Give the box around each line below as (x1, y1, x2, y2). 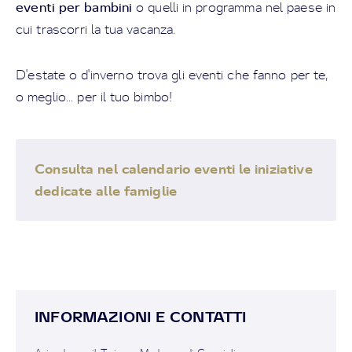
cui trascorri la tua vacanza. (16, 21, 176, 37)
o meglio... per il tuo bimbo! (16, 89, 173, 104)
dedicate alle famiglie (35, 182, 178, 199)
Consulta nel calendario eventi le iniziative (35, 160, 313, 177)
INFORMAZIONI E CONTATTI (35, 308, 247, 325)
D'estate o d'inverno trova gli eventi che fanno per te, (16, 67, 328, 82)
